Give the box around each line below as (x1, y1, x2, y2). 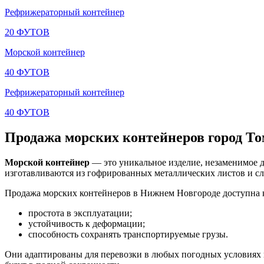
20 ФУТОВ (5, 27, 49, 37)
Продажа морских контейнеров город (5, 129, 246, 145)
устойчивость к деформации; (28, 218, 145, 229)
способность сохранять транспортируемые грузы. (28, 229, 228, 239)
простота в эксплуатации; (28, 207, 132, 218)
